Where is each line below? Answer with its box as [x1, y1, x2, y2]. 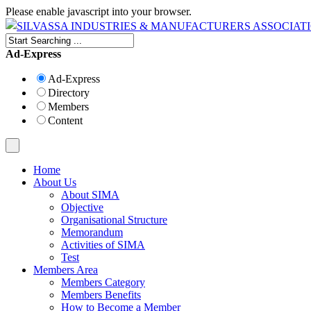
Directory [48, 87, 90, 99]
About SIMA [61, 189, 119, 201]
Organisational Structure [61, 214, 167, 226]
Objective [61, 201, 103, 213]
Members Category [61, 276, 145, 288]
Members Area [33, 264, 98, 276]
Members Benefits [61, 289, 141, 301]
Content [48, 115, 83, 126]
